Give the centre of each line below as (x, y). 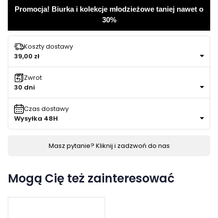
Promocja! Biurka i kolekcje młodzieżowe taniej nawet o (109, 9)
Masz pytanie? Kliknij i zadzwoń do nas (109, 145)
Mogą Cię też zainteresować (91, 178)
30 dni (25, 87)
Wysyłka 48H (36, 118)
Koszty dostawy (48, 47)
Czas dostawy (46, 109)
